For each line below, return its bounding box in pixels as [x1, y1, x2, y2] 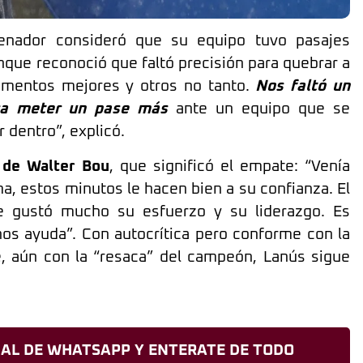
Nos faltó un [255, 79, 351, 95]
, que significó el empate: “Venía [109, 158, 351, 174]
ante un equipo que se [168, 101, 351, 117]
